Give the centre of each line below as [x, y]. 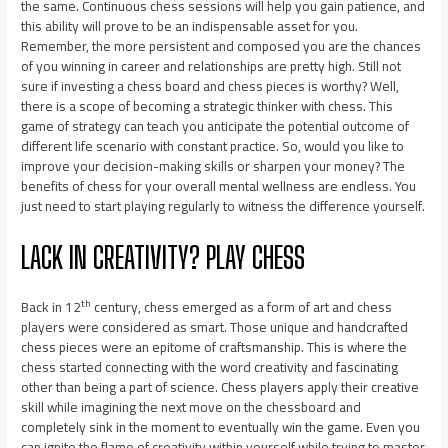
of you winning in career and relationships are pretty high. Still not [211, 66]
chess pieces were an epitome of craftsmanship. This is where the [214, 346]
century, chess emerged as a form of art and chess [242, 306]
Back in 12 [51, 306]
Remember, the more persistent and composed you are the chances [221, 46]
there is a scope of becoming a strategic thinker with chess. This [207, 106]
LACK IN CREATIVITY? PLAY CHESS [163, 256]
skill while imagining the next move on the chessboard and [191, 406]
